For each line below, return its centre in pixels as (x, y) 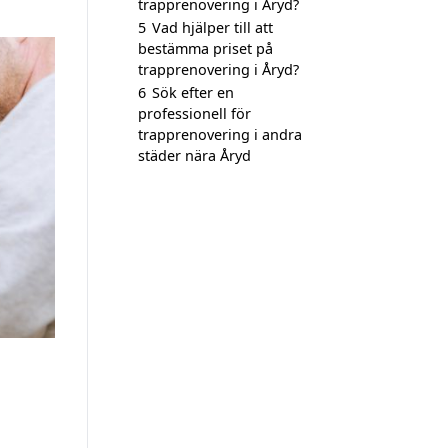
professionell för (194, 113)
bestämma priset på (205, 48)
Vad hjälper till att (212, 27)
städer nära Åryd (194, 155)
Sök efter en (193, 92)
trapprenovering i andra (220, 134)
